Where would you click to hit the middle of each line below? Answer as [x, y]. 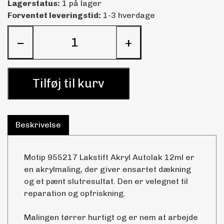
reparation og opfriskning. [75, 193]
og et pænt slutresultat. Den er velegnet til [106, 181]
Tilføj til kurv [68, 83]
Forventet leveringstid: [54, 15]
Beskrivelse [38, 124]
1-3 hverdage [128, 15]
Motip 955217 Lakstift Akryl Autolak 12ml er [109, 157]
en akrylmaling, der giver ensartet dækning [107, 169]
